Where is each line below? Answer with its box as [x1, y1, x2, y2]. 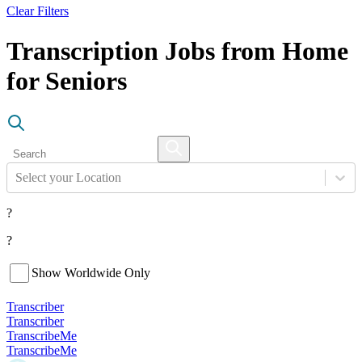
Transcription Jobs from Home [6, 36, 348, 65]
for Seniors [6, 65, 127, 95]
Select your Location [15, 170, 121, 185]
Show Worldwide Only [32, 266, 150, 280]
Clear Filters [6, 4, 69, 19]
